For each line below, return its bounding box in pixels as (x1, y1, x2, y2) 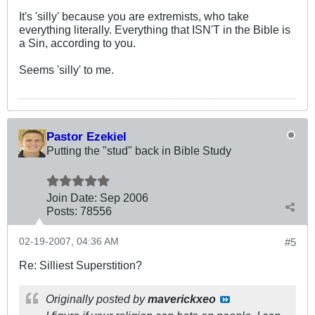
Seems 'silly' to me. (19, 63, 114, 77)
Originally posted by (46, 292, 148, 306)
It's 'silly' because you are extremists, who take (19, 10, 249, 23)
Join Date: (46, 191, 97, 205)
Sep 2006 (100, 191, 148, 205)
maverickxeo (148, 292, 216, 306)
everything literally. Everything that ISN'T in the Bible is (19, 23, 290, 37)
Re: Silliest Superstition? (19, 259, 142, 272)
